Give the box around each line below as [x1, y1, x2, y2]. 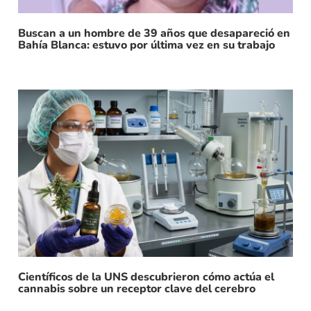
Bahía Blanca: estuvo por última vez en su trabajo [18, 37, 275, 53]
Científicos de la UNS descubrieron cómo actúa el [18, 269, 274, 285]
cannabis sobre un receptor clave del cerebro [18, 281, 255, 297]
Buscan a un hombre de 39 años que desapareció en [18, 25, 290, 41]
